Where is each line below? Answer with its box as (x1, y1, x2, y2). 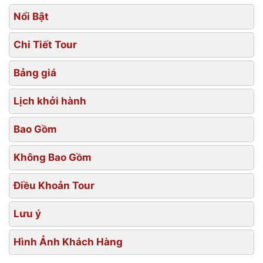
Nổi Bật (14, 10, 49, 22)
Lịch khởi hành (14, 95, 86, 107)
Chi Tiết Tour (14, 38, 77, 50)
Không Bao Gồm (14, 151, 92, 163)
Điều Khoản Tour (14, 179, 95, 191)
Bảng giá (14, 66, 56, 79)
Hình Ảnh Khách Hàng (14, 235, 123, 248)
